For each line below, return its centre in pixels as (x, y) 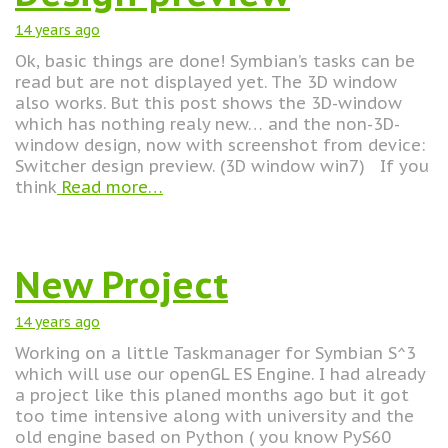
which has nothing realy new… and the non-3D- (207, 124)
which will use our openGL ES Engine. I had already (220, 374)
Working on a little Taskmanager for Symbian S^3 (215, 353)
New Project (121, 284)
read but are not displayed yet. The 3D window (206, 82)
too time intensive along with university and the (214, 416)
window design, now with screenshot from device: (220, 145)
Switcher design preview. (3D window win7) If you (222, 166)
